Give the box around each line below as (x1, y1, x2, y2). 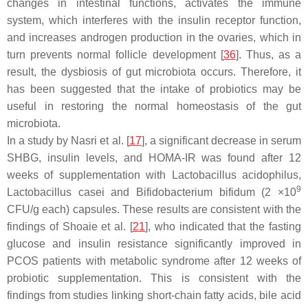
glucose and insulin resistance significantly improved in (7, 237, 301, 250)
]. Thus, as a (235, 48, 301, 60)
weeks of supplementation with (7, 168, 172, 181)
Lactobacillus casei (7, 186, 104, 198)
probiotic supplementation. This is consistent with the (7, 272, 301, 284)
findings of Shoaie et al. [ (7, 220, 133, 232)
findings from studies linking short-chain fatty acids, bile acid (7, 289, 301, 301)
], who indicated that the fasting (145, 220, 301, 232)
